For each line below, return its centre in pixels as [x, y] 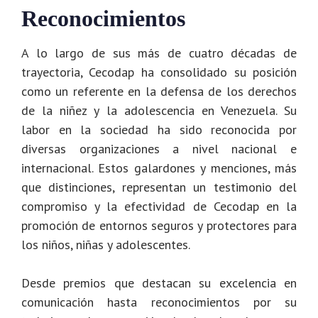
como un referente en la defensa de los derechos [159, 92]
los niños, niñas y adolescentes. [106, 245]
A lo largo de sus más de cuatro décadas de [159, 53]
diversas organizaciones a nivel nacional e [159, 149]
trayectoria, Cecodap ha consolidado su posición [159, 72]
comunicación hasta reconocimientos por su [159, 302]
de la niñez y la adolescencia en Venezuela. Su [159, 111]
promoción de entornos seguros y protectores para [159, 226]
